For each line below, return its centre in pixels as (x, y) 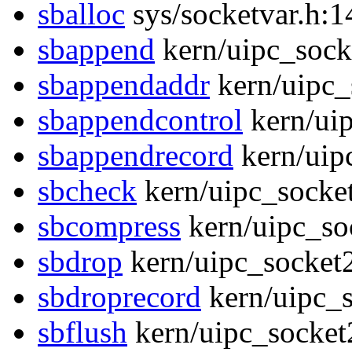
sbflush (82, 332)
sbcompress (109, 226)
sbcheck (87, 191)
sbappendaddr (124, 85)
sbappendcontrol (140, 120)
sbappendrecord (136, 156)
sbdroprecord (119, 297)
